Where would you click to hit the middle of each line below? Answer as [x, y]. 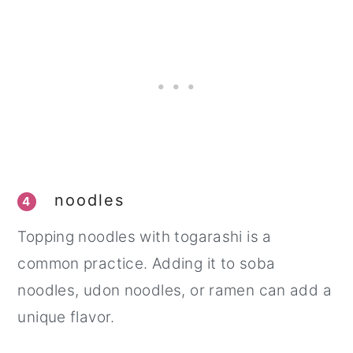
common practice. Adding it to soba [147, 263]
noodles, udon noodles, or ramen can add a [175, 290]
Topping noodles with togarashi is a [145, 236]
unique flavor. [66, 317]
